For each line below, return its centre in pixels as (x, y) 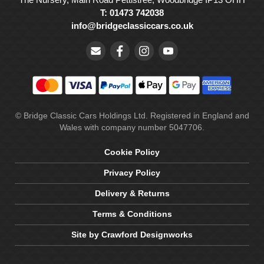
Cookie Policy (132, 153)
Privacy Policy (132, 173)
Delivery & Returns (132, 194)
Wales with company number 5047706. (132, 128)
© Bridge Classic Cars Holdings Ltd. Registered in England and (132, 116)
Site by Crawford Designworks (132, 235)
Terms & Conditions (132, 214)
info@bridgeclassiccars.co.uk (132, 25)
